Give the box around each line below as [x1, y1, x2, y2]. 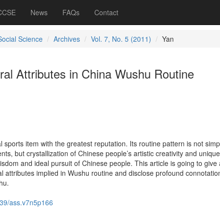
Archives [53, 34, 80, 44]
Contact [94, 7, 118, 17]
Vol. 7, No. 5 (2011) [90, 34, 151, 44]
